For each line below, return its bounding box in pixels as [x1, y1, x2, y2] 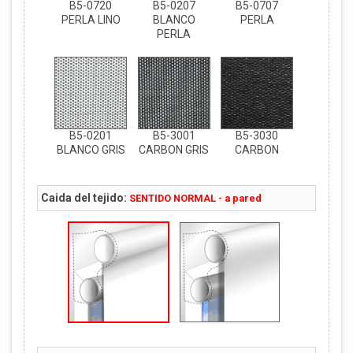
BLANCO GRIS [56, 143, 125, 156]
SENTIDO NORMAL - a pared [128, 192, 262, 205]
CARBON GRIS [139, 143, 210, 156]
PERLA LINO [61, 13, 121, 27]
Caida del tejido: [40, 191, 127, 205]
